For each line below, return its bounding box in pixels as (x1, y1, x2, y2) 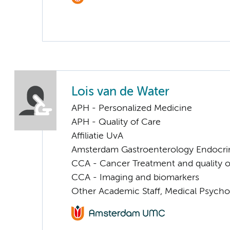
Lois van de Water (71, 86, 169, 99)
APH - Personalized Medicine (71, 104, 192, 113)
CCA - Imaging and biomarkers (71, 173, 199, 183)
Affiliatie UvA (71, 131, 123, 141)
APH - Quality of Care (71, 118, 161, 127)
